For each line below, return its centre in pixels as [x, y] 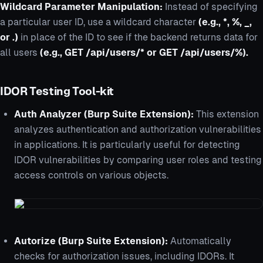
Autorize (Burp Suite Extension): [92, 241]
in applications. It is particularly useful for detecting [127, 145]
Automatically [201, 241]
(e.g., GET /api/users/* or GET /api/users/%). [144, 53]
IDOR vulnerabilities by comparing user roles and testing [138, 160]
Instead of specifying [211, 7]
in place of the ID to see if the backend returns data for [138, 38]
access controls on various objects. [91, 176]
